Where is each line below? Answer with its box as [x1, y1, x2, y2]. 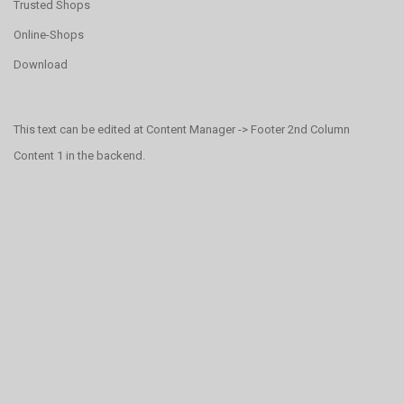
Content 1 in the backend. [14, 148, 145, 162]
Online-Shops [14, 27, 84, 41]
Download [14, 57, 68, 71]
